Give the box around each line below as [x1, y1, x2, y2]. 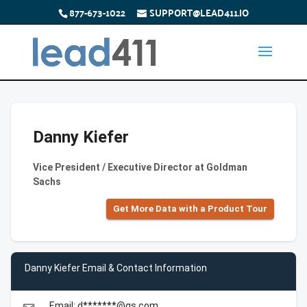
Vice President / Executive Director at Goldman [33, 162, 247, 173]
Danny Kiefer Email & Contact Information [25, 262, 207, 273]
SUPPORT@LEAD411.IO [149, 3, 249, 21]
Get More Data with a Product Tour [113, 204, 267, 214]
